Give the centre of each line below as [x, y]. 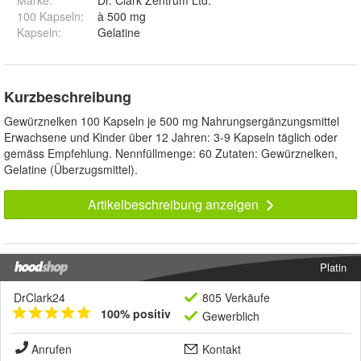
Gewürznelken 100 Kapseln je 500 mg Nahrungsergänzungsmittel [172, 121]
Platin [333, 268]
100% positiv [136, 314]
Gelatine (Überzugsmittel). [71, 170]
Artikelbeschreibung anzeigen [174, 205]
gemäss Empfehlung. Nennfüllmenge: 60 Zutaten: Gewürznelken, [171, 154]
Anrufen [52, 349]
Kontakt [222, 349]
